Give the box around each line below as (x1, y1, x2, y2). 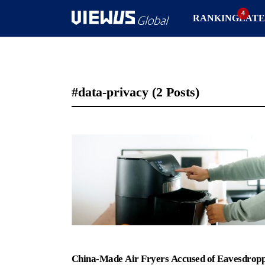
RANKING (192, 12, 239, 23)
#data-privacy (72, 85, 152, 99)
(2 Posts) (152, 85, 199, 99)
